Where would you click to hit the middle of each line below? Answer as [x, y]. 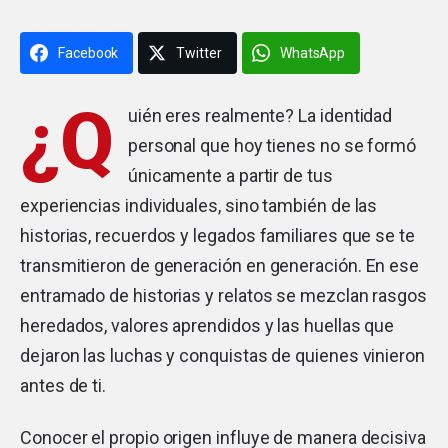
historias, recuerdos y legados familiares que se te [217, 235]
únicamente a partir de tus [230, 175]
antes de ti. [63, 385]
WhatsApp [312, 52]
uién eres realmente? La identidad [260, 115]
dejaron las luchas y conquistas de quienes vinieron [222, 355]
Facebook [88, 52]
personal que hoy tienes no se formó [272, 145]
